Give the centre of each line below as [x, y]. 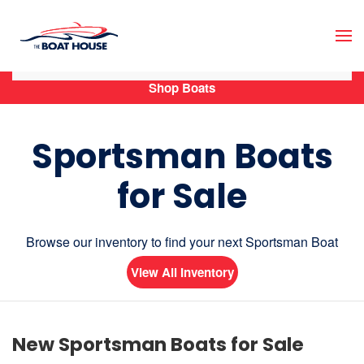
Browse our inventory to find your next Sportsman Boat [182, 242]
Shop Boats [182, 88]
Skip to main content [95, 46]
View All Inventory [182, 272]
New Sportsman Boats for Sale [158, 344]
